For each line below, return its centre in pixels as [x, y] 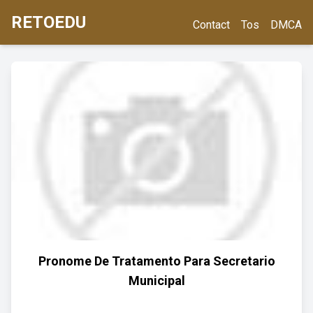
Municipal [156, 281]
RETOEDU [49, 22]
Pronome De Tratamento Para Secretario [156, 261]
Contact [211, 25]
